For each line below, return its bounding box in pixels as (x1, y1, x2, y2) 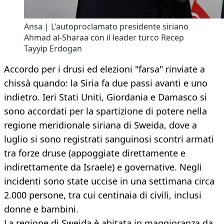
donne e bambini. (4, 203, 78, 215)
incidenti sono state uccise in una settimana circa (4, 175, 214, 187)
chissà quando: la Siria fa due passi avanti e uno (4, 77, 207, 89)
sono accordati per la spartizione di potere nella (4, 105, 207, 117)
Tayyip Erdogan (24, 43, 82, 54)
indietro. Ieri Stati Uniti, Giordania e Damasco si (4, 91, 207, 103)
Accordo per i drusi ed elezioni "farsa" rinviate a (4, 63, 205, 75)
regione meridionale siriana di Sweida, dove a (4, 119, 197, 131)
